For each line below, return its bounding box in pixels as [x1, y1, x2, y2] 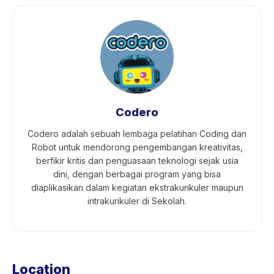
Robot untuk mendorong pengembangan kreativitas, [31, 142, 243, 152]
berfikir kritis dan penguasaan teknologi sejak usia [35, 155, 239, 166]
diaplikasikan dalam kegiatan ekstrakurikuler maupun [31, 182, 243, 193]
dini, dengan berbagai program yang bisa [53, 169, 221, 179]
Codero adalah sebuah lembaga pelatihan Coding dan [28, 128, 246, 139]
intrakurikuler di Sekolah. [87, 196, 187, 206]
